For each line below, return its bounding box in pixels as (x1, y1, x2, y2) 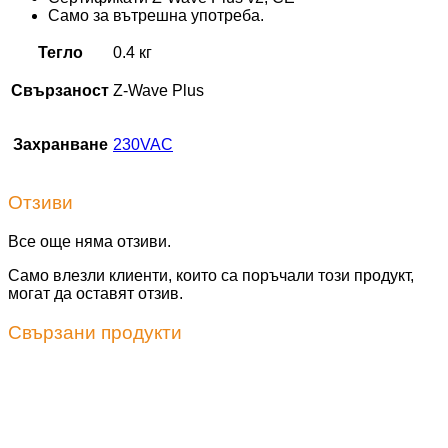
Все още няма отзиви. (8, 232, 171, 250)
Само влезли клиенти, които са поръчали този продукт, (8, 266, 414, 284)
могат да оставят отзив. (8, 284, 183, 302)
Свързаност (11, 82, 109, 100)
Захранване (12, 136, 108, 154)
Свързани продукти (8, 321, 182, 343)
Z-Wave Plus (113, 82, 204, 100)
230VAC (113, 136, 173, 154)
